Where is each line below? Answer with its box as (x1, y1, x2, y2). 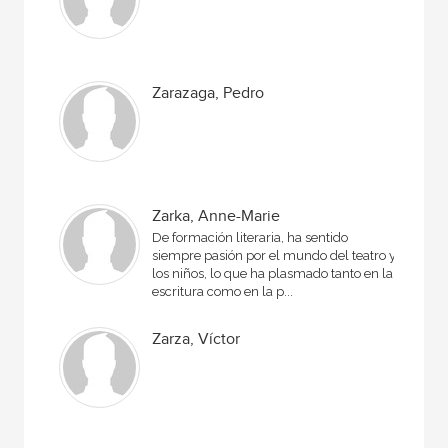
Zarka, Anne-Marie (152, 207, 281, 226)
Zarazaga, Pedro (152, 84, 265, 103)
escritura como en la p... (152, 284, 294, 299)
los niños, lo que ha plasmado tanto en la (152, 266, 394, 281)
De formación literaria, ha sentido (152, 230, 349, 245)
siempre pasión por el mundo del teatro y (152, 248, 397, 263)
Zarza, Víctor (152, 330, 241, 349)
